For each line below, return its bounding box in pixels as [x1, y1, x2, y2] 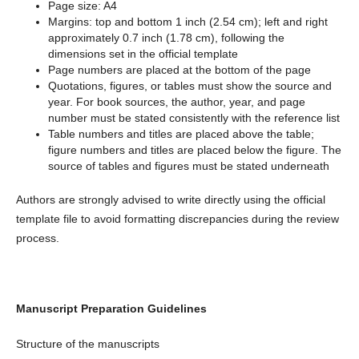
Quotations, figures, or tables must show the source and [47, 79, 332, 93]
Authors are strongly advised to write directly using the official [15, 193, 325, 207]
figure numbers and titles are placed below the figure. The [47, 143, 341, 157]
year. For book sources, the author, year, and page [47, 95, 305, 109]
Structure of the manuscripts [15, 337, 159, 351]
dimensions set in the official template [47, 47, 238, 61]
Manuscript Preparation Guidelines [15, 302, 207, 316]
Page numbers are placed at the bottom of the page [47, 63, 311, 77]
